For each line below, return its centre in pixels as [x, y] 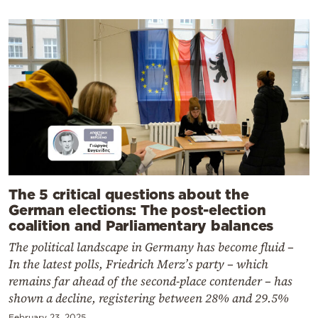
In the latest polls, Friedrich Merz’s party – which [138, 264]
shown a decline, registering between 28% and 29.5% [149, 298]
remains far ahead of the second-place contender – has [150, 281]
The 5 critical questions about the [129, 194]
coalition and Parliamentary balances [141, 225]
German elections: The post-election [137, 210]
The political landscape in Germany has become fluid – [151, 247]
